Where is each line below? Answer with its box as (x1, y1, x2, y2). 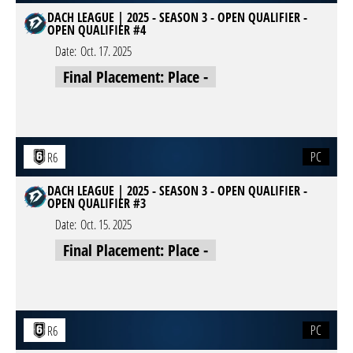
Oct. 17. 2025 (80, 43, 132, 60)
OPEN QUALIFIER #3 (47, 195, 146, 212)
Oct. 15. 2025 (80, 216, 132, 233)
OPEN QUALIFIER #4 (47, 21, 146, 39)
